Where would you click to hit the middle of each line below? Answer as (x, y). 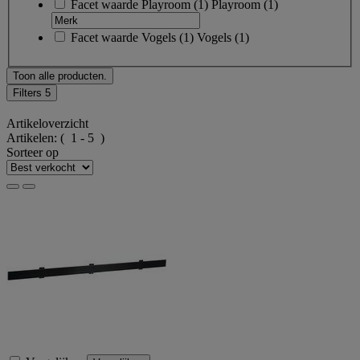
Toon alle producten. (60, 76)
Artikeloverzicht (47, 123)
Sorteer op (33, 152)
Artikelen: (33, 137)
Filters (29, 93)
